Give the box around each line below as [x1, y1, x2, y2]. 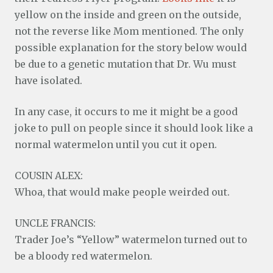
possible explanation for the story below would [15, 41, 247, 54]
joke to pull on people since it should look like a [15, 122, 253, 134]
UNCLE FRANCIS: [15, 217, 96, 229]
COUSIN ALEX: [15, 169, 83, 182]
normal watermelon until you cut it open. [15, 138, 217, 151]
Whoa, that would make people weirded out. [15, 186, 230, 198]
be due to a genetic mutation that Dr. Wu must [15, 58, 236, 70]
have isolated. [15, 74, 82, 87]
